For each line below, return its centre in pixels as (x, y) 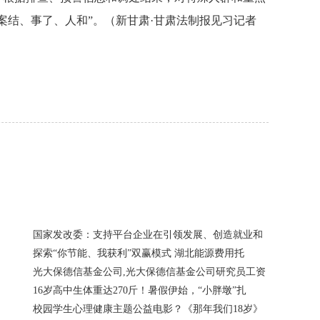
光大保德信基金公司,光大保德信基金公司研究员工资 (149, 272)
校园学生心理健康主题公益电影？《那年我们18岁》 (148, 309)
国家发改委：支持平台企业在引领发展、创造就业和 (148, 235)
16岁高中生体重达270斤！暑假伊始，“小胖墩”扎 (140, 290)
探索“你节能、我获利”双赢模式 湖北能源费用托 (139, 253)
